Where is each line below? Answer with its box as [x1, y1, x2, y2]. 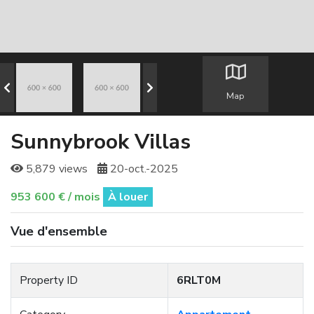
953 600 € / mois [11, 189, 103, 205]
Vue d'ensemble [11, 223, 107, 240]
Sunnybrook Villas [11, 128, 191, 156]
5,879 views [23, 161, 88, 177]
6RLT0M [177, 273, 221, 288]
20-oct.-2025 [107, 161, 178, 177]
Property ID [20, 273, 78, 288]
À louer [108, 189, 148, 205]
